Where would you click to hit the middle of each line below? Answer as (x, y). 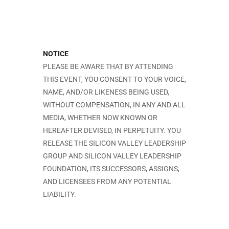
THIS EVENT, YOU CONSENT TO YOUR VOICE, (114, 79)
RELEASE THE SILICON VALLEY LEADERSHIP (114, 143)
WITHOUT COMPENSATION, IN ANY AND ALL (114, 105)
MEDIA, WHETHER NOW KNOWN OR (100, 118)
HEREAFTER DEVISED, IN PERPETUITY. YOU (112, 130)
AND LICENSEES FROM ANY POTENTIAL (107, 181)
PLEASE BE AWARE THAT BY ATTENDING (108, 66)
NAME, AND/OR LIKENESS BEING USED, (106, 92)
